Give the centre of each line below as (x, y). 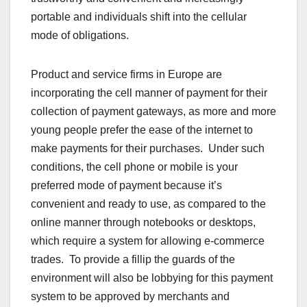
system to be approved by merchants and (130, 297)
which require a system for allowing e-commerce (148, 241)
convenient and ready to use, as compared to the (148, 204)
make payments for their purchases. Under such (148, 149)
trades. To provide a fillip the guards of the (133, 260)
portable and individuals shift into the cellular (139, 17)
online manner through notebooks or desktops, (143, 223)
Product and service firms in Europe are (126, 75)
